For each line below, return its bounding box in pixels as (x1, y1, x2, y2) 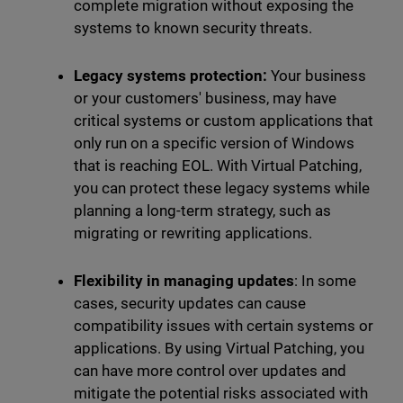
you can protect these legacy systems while (73, 179, 371, 198)
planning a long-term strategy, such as (73, 201, 332, 220)
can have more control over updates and (73, 362, 347, 381)
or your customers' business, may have (73, 89, 337, 108)
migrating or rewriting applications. (73, 224, 317, 243)
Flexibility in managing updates (73, 272, 294, 291)
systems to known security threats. (73, 19, 317, 38)
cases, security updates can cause (73, 294, 307, 313)
